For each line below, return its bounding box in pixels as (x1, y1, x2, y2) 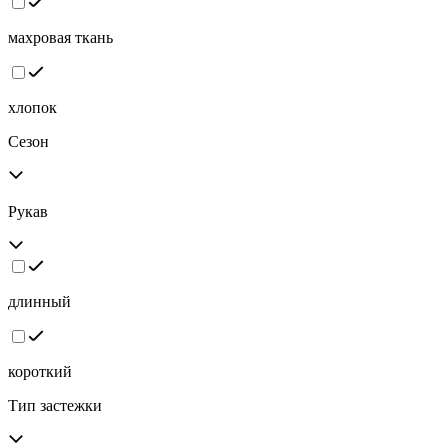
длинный (8, 293, 71, 311)
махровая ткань (8, 29, 113, 47)
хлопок (8, 99, 57, 117)
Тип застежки (8, 397, 102, 415)
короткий (8, 363, 72, 381)
